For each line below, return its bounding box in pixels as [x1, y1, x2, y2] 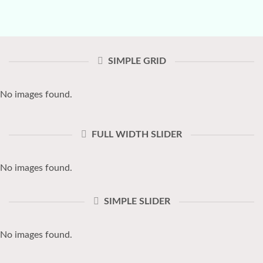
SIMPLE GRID [107, 56, 166, 66]
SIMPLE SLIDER [103, 197, 170, 206]
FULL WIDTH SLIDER [92, 130, 182, 139]
